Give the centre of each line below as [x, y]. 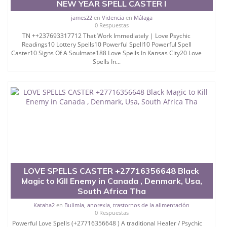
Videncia [113, 17]
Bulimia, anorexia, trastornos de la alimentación [127, 205]
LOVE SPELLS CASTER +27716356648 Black [112, 171]
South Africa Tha [111, 191]
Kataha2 [44, 205]
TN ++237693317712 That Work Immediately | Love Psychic [107, 35]
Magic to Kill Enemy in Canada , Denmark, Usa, [111, 181]
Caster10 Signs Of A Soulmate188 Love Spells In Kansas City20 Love [107, 53]
